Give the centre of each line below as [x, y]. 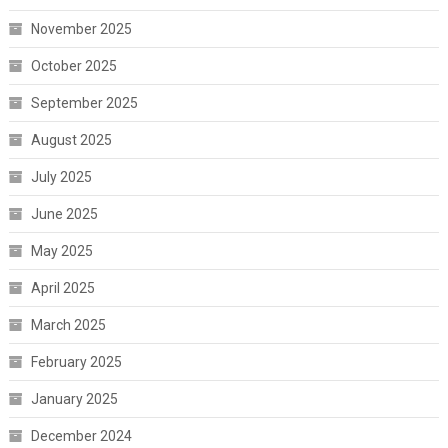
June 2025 [64, 213]
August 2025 [71, 139]
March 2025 [68, 324]
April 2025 [62, 287]
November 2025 [81, 28]
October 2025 [73, 65]
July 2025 [61, 176]
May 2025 [61, 250]
